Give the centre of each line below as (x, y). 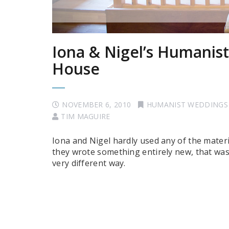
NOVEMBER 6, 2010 (97, 105)
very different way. (89, 163)
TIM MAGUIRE (86, 116)
